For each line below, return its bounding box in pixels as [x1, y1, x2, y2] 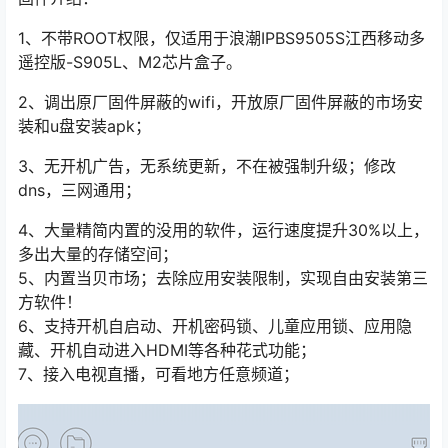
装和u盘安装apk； [18, 115, 151, 136]
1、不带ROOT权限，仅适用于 [18, 27, 229, 48]
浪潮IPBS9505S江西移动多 [229, 27, 425, 48]
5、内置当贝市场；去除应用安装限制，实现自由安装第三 [18, 267, 428, 288]
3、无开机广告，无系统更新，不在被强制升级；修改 [18, 155, 396, 176]
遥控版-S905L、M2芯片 [18, 51, 194, 72]
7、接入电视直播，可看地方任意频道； [18, 363, 299, 384]
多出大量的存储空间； [18, 243, 178, 264]
